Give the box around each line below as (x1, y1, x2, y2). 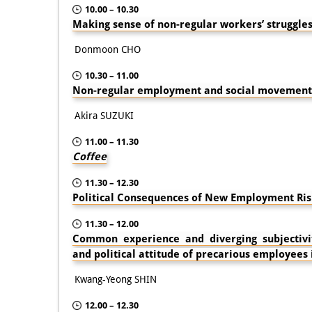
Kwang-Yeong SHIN (75, 273, 157, 285)
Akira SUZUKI (75, 109, 134, 121)
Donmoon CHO (75, 43, 141, 55)
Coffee (72, 150, 107, 163)
